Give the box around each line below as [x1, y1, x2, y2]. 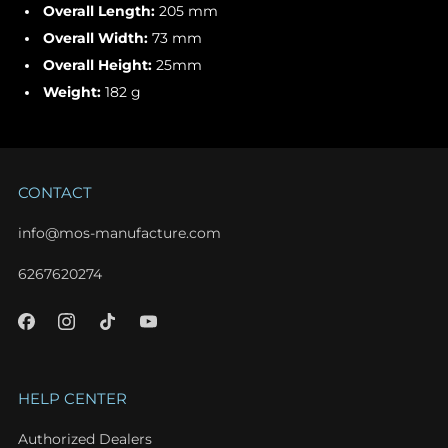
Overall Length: [43, 3, 160, 20]
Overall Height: [43, 57, 157, 74]
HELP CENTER [18, 389, 127, 409]
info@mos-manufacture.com [18, 225, 221, 242]
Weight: [43, 84, 106, 101]
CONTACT [18, 183, 92, 203]
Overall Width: [43, 30, 153, 47]
